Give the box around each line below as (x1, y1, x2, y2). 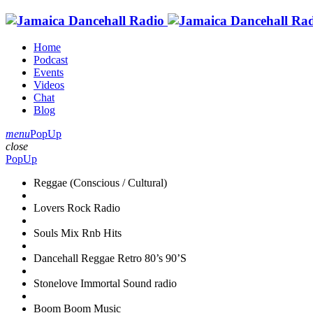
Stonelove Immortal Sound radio (34, 277, 177, 290)
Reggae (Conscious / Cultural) (34, 177, 167, 189)
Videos (34, 79, 64, 92)
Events (34, 66, 64, 79)
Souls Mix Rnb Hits (34, 227, 122, 240)
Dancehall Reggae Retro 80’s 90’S (34, 252, 187, 265)
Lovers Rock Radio (34, 202, 120, 214)
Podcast (34, 54, 68, 66)
